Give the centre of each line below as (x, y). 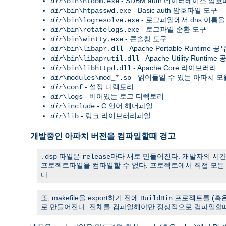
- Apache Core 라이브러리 (174, 67)
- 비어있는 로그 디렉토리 (123, 96)
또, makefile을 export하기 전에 (91, 197)
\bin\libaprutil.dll (101, 58)
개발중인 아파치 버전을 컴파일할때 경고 (103, 136)
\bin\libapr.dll (93, 49)
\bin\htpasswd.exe (97, 10)
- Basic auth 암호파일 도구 (174, 10)
